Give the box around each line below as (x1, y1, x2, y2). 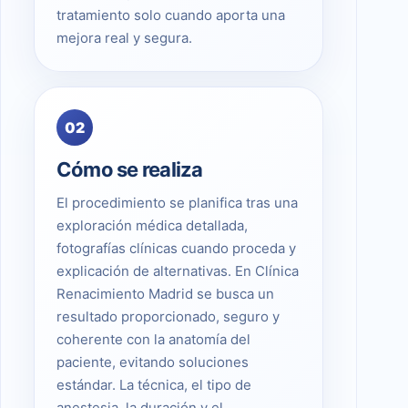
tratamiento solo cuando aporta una (56, 5, 285, 24)
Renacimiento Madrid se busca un (56, 284, 274, 302)
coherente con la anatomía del (56, 330, 250, 348)
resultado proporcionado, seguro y (56, 307, 280, 325)
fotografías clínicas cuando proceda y (56, 239, 296, 257)
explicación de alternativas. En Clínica (56, 261, 299, 280)
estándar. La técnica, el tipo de (56, 375, 251, 393)
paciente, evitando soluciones (56, 352, 249, 371)
